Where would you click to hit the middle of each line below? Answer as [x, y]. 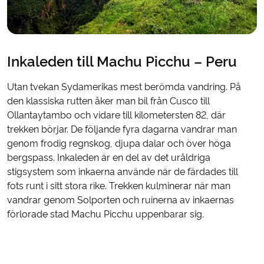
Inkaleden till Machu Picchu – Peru [122, 62]
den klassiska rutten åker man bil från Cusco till [108, 101]
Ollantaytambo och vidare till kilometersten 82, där [116, 115]
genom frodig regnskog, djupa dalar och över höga [119, 144]
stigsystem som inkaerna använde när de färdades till [123, 172]
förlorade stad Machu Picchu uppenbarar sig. [105, 214]
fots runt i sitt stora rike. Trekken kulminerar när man [119, 186]
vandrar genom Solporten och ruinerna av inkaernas [121, 200]
